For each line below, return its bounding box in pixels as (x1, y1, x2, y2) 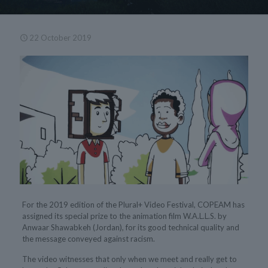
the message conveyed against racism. (22, 233, 155, 243)
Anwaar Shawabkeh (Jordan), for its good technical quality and (22, 222, 239, 232)
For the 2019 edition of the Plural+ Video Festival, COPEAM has (22, 199, 245, 209)
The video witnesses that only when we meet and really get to (22, 254, 237, 264)
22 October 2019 (29, 33, 92, 42)
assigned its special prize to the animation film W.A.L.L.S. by (22, 211, 227, 221)
